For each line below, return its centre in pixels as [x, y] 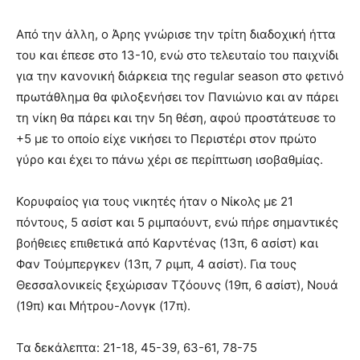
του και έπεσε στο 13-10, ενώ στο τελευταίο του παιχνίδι [177, 55]
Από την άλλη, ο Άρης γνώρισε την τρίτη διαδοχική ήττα [176, 35]
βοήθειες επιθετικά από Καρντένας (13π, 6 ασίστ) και [167, 243]
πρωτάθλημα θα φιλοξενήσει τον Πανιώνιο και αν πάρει [177, 97]
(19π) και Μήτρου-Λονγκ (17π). [103, 306]
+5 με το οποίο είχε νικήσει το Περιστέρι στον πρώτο [166, 139]
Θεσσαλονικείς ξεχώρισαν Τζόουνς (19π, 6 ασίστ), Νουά [177, 285]
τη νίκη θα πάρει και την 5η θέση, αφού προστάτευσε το [176, 118]
